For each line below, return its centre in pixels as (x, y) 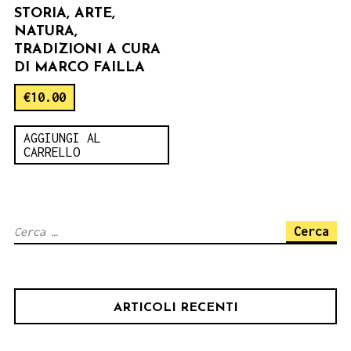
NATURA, (46, 31)
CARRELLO (52, 152)
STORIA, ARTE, (65, 13)
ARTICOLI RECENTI (175, 308)
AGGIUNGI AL (62, 138)
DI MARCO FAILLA (80, 67)
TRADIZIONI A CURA (87, 49)
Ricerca (35, 230)
